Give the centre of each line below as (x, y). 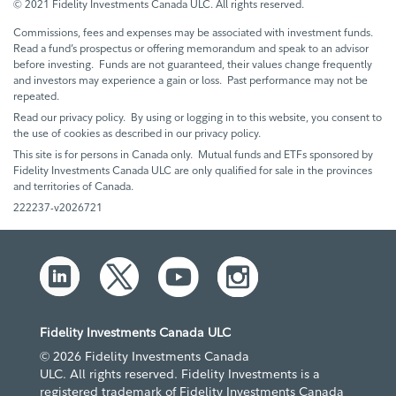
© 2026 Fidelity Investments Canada (145, 356)
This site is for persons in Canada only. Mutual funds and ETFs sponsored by (193, 154)
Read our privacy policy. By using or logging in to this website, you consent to (198, 117)
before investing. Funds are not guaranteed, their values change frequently (193, 64)
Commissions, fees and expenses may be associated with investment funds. (193, 32)
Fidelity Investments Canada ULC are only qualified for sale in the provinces (193, 170)
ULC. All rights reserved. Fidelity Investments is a (180, 373)
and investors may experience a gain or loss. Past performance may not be (190, 80)
